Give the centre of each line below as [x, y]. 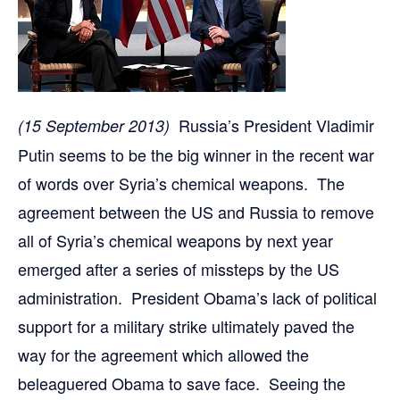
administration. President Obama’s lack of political [197, 297]
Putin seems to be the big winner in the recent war [196, 154]
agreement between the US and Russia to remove [196, 212]
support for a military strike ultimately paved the [186, 326]
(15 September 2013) [94, 125]
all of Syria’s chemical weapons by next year [175, 240]
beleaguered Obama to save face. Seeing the [182, 383]
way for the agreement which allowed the [163, 354]
